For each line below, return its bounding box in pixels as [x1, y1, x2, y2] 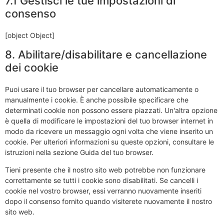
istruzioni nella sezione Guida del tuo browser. [5, 147, 153, 156]
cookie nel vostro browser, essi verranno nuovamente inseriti [5, 186, 201, 195]
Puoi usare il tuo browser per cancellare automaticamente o [5, 84, 198, 93]
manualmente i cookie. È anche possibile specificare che [5, 95, 188, 104]
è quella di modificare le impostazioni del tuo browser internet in [5, 116, 213, 125]
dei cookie [5, 60, 58, 74]
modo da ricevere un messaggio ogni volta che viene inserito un [5, 126, 213, 135]
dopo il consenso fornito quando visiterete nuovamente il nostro [5, 197, 212, 206]
